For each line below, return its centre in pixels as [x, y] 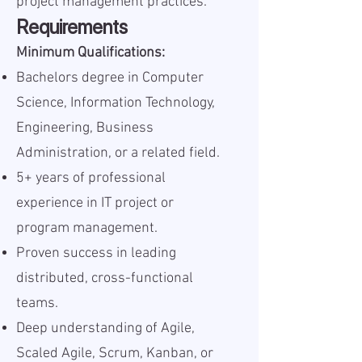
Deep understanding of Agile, [105, 328]
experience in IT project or [95, 203]
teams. [37, 303]
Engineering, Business [85, 128]
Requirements [72, 27]
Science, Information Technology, [116, 103]
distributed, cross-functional [105, 278]
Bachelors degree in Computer [110, 78]
